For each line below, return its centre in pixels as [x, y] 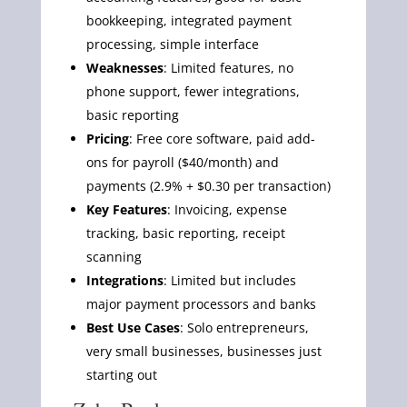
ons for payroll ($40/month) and [182, 162]
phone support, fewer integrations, [193, 91]
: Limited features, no [228, 67]
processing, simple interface [172, 44]
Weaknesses [124, 67]
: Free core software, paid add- [222, 138]
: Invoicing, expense [227, 209]
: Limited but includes [229, 280]
